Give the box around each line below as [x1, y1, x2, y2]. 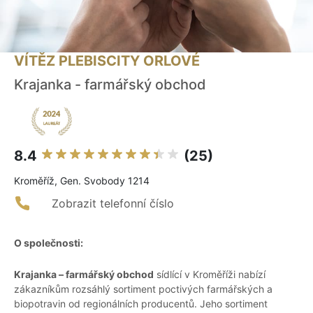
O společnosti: [14, 237, 83, 249]
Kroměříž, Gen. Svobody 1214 [14, 175, 150, 187]
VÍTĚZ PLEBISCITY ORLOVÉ [14, 52, 200, 70]
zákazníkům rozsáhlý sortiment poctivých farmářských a [14, 283, 272, 296]
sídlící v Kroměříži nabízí [154, 268, 265, 281]
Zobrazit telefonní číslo [52, 196, 174, 211]
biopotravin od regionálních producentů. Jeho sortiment [14, 298, 268, 310]
